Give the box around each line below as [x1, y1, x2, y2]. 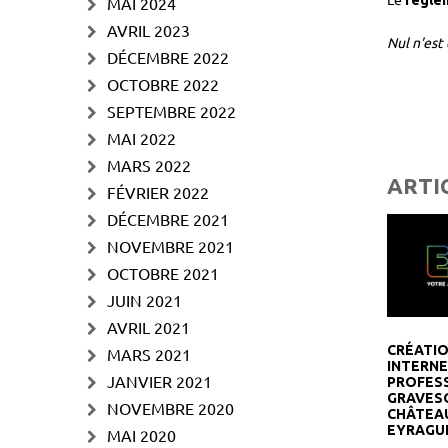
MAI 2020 [107, 425, 176, 445]
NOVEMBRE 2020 [107, 398, 234, 418]
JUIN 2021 [107, 290, 182, 310]
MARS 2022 [107, 155, 191, 175]
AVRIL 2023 [107, 20, 190, 40]
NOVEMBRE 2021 [107, 236, 234, 256]
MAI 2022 [107, 128, 176, 148]
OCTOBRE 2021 [107, 263, 219, 283]
